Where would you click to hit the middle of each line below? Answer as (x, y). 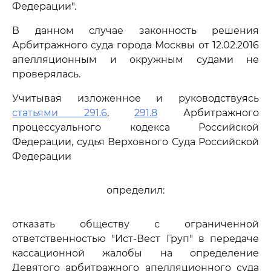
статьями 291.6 (60, 113)
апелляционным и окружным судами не (135, 60)
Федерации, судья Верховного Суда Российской (135, 142)
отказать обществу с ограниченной (135, 224)
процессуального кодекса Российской (135, 127)
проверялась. (46, 74)
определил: (135, 190)
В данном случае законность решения (135, 31)
